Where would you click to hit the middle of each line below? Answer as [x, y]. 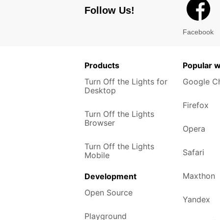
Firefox [196, 105]
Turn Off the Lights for [126, 82]
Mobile [97, 155]
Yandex [196, 199]
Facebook [198, 32]
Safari [193, 152]
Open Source [109, 192]
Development [110, 176]
